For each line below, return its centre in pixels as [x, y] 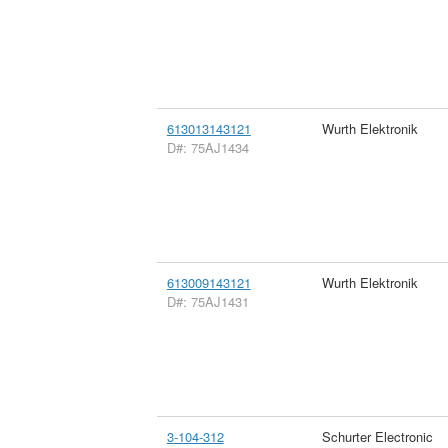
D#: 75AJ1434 [207, 147]
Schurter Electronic [377, 436]
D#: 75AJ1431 [207, 301]
